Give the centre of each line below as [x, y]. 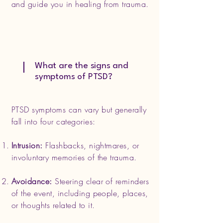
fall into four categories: [54, 121]
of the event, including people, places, [80, 193]
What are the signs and [81, 66]
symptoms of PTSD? [74, 77]
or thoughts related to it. [53, 205]
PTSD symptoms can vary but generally [79, 110]
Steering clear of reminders [101, 181]
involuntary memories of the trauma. [74, 157]
